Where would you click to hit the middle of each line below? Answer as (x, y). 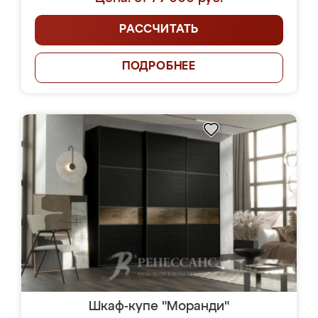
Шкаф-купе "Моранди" (159, 307)
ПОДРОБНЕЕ (159, 67)
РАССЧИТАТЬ (159, 30)
